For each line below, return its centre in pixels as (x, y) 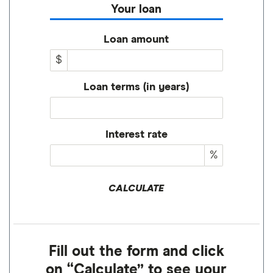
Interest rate (136, 135)
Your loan (136, 9)
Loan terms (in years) (136, 87)
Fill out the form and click (136, 252)
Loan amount (136, 40)
